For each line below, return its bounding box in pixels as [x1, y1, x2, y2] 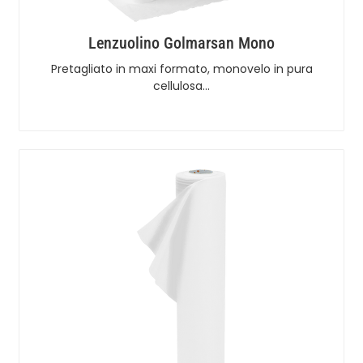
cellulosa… [153, 77, 210, 94]
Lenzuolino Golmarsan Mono [88, 32, 275, 53]
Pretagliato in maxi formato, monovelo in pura [50, 60, 313, 77]
